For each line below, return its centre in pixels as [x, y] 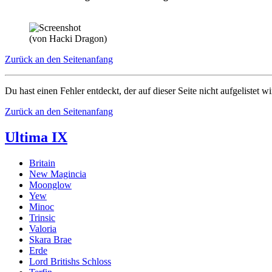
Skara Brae [50, 239]
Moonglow [50, 185]
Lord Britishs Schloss [70, 261]
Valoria [43, 228]
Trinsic [42, 217]
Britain [42, 163]
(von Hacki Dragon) [68, 38]
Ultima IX [36, 137]
